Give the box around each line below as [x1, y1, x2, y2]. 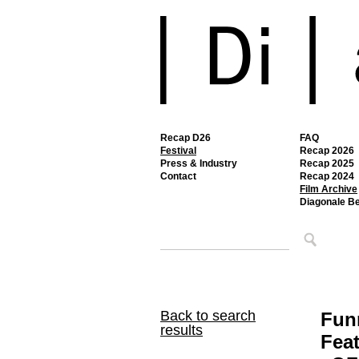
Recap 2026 [300, 145, 354, 156]
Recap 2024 [300, 171, 354, 182]
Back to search [160, 308, 256, 324]
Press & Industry [160, 158, 237, 169]
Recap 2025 [300, 158, 354, 169]
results [160, 322, 203, 338]
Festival [160, 145, 196, 156]
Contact [160, 171, 196, 182]
